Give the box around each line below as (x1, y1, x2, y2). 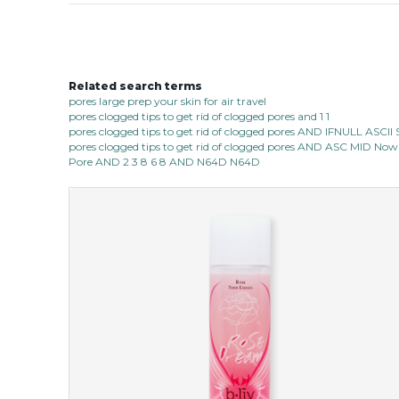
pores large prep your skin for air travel (69, 94, 266, 108)
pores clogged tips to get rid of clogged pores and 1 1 (69, 109, 330, 123)
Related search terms (69, 78, 202, 93)
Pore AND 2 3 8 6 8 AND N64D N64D (69, 154, 260, 168)
